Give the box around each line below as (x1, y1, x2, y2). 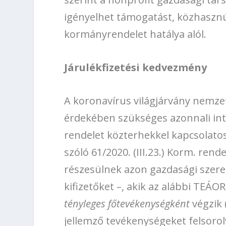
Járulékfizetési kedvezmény (64, 61, 207, 75)
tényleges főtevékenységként (64, 197, 190, 211)
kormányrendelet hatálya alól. (64, 27, 207, 41)
